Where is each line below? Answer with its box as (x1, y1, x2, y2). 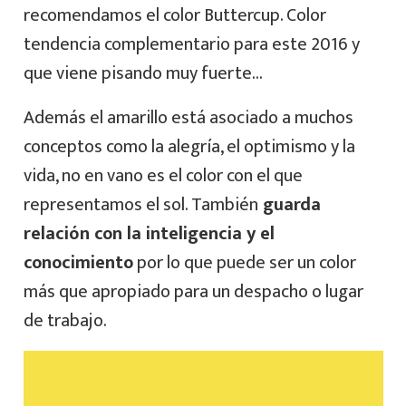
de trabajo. (23, 304, 107, 336)
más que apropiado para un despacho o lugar (23, 275, 363, 307)
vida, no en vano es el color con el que (23, 159, 303, 191)
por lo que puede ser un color (132, 246, 356, 278)
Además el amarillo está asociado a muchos (23, 101, 353, 133)
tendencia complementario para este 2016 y (23, 28, 360, 60)
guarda (257, 188, 321, 220)
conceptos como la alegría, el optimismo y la (23, 130, 355, 162)
